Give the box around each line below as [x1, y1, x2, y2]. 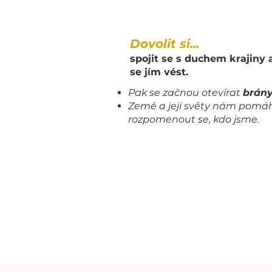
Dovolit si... [130, 36, 199, 51]
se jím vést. [130, 66, 188, 78]
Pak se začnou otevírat [128, 87, 243, 98]
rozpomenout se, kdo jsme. [128, 114, 259, 125]
